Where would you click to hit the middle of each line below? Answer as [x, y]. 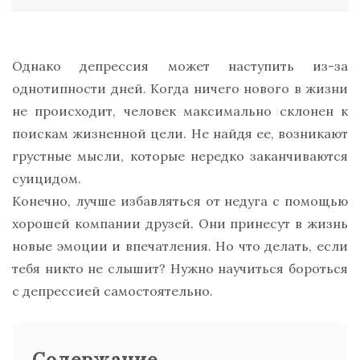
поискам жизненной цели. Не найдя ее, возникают [180, 134]
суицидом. [47, 179]
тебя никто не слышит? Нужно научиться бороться [180, 269]
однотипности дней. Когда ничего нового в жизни [180, 89]
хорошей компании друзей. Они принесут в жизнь [180, 224]
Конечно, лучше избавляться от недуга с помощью [180, 201]
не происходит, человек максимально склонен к [180, 111]
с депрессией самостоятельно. [112, 291]
